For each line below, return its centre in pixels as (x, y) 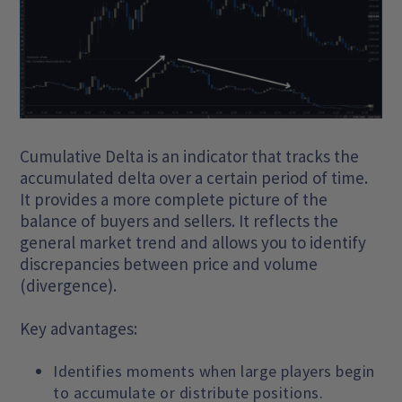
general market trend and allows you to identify (193, 243)
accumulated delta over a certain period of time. (194, 178)
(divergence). (69, 286)
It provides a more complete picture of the (174, 200)
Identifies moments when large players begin (214, 371)
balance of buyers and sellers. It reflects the (179, 221)
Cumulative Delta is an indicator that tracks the (190, 157)
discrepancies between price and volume (169, 264)
